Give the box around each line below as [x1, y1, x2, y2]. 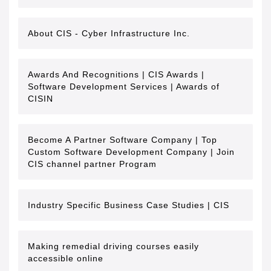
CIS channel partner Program [28, 159, 157, 169]
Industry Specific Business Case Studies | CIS [28, 200, 229, 210]
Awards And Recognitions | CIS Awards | [28, 70, 204, 79]
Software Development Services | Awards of [28, 82, 220, 91]
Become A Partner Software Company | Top [28, 135, 217, 145]
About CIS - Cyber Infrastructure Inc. [28, 28, 190, 38]
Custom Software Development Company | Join [28, 147, 235, 157]
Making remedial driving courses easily [28, 241, 199, 251]
